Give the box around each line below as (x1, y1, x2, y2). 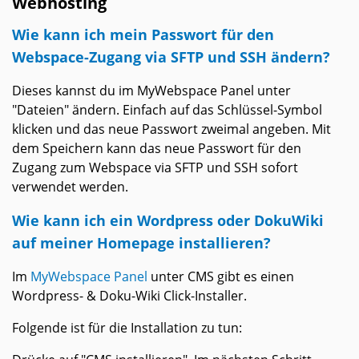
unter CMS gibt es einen (147, 268, 294, 286)
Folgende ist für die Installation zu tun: (12, 319, 242, 337)
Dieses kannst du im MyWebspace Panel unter (12, 82, 291, 100)
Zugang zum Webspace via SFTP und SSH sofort (12, 159, 298, 177)
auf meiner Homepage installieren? (12, 232, 271, 253)
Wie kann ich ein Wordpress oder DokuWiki (12, 210, 324, 231)
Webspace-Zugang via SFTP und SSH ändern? (12, 46, 330, 67)
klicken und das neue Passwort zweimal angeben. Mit (12, 120, 331, 139)
